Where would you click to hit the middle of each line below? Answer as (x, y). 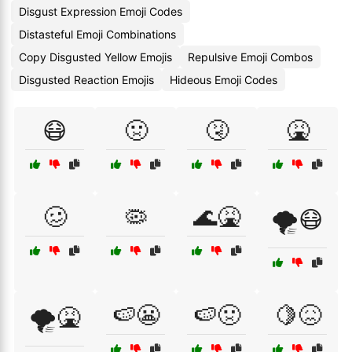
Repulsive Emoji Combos (250, 57)
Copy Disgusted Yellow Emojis (95, 57)
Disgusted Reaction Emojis (86, 80)
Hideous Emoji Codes (224, 80)
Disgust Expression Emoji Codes (101, 11)
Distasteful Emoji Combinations (97, 34)
